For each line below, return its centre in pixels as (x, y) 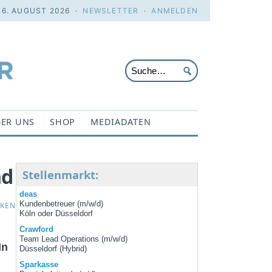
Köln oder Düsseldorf (56, 214)
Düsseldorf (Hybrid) (53, 249)
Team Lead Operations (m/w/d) (74, 239)
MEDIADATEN (121, 122)
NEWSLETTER (111, 11)
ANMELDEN (175, 11)
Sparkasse (39, 265)
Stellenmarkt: (60, 175)
